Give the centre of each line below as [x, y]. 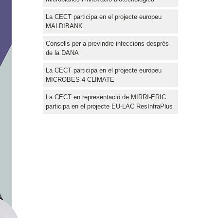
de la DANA [62, 53]
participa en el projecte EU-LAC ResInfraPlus [109, 106]
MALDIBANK [64, 26]
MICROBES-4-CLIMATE [80, 79]
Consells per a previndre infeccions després [107, 43]
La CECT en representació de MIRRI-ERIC [106, 97]
